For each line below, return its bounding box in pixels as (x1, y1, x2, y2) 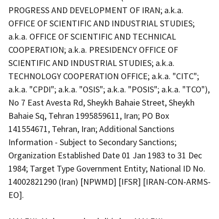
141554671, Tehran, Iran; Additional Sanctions (8, 123, 175, 134)
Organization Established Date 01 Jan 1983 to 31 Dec (8, 149, 202, 161)
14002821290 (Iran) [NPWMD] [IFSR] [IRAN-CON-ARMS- (8, 175, 211, 187)
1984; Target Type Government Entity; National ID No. (8, 162, 205, 174)
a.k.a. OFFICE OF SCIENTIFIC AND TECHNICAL (8, 30, 176, 42)
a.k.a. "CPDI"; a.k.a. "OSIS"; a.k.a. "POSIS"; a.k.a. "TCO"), (8, 83, 210, 95)
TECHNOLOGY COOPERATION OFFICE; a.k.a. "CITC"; (8, 70, 199, 82)
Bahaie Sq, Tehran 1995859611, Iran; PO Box (8, 109, 169, 121)
